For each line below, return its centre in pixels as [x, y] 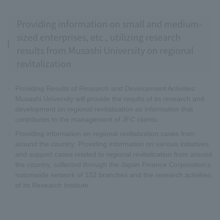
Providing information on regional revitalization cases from [105, 133]
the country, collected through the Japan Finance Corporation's [113, 164]
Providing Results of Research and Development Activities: [106, 88]
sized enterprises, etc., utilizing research [99, 37]
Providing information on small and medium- [109, 23]
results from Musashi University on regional [105, 50]
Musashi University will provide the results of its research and [110, 98]
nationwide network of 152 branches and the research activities [113, 175]
